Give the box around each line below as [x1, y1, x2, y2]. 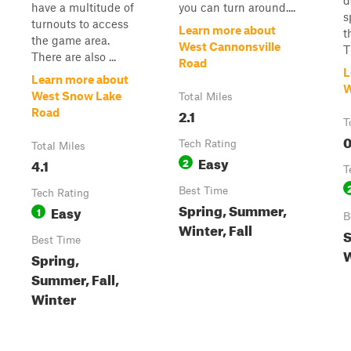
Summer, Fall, [31, 267, 119, 288]
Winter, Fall [179, 218, 252, 239]
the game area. [31, 33, 110, 47]
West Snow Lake [31, 89, 121, 103]
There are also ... [31, 49, 116, 63]
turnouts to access [31, 16, 128, 31]
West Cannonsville [179, 39, 280, 53]
